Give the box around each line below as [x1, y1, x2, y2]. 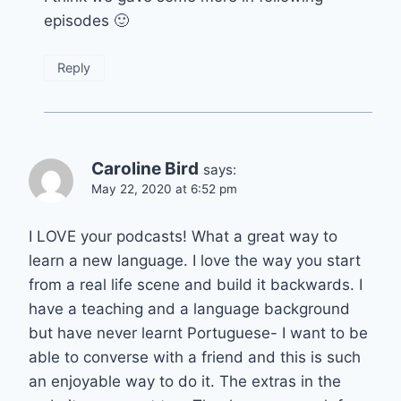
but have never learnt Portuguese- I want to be [29, 324, 368, 343]
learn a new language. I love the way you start [29, 252, 361, 270]
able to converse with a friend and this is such [29, 348, 361, 367]
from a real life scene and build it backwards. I [29, 276, 363, 294]
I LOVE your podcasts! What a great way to [29, 227, 337, 246]
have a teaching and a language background [29, 300, 350, 319]
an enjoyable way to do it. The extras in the [29, 372, 341, 391]
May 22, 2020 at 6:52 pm [91, 182, 237, 197]
